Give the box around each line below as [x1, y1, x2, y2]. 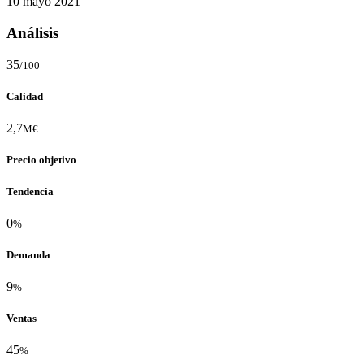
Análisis [6, 24, 58, 42]
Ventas [6, 312, 37, 325]
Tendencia [6, 184, 54, 197]
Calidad [6, 90, 43, 103]
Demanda [6, 248, 50, 261]
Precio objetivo [6, 154, 76, 167]
